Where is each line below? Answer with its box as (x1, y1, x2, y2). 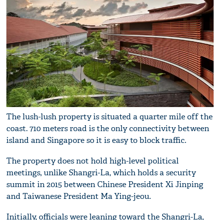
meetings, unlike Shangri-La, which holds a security (6, 167, 196, 178)
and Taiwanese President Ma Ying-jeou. (6, 191, 151, 201)
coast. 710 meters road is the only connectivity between (6, 123, 210, 134)
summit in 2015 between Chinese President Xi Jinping (6, 179, 204, 190)
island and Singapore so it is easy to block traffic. (6, 135, 187, 145)
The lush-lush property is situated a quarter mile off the (6, 111, 213, 122)
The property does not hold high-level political (6, 155, 179, 166)
